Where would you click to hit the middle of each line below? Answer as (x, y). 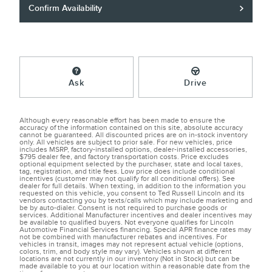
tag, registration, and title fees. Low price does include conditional (127, 171)
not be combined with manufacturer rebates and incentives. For (123, 237)
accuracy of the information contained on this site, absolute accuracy (131, 127)
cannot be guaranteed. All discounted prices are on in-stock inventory (134, 135)
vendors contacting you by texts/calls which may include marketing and (136, 200)
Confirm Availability (66, 8)
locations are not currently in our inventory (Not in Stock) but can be (130, 259)
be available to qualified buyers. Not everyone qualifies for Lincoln (127, 222)
